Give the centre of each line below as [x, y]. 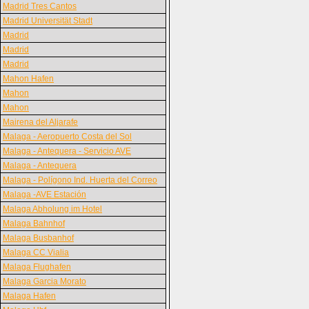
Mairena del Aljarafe [40, 122]
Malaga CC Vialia [36, 252]
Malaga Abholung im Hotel [52, 209]
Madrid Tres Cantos [40, 6]
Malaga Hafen [29, 296]
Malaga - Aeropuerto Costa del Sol [67, 137]
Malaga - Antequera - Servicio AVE [67, 151]
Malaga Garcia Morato [44, 281]
